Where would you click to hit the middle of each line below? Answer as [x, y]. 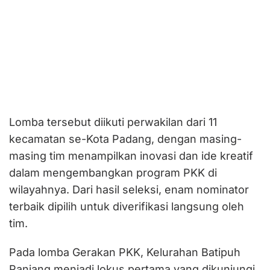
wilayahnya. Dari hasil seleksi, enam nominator [129, 190]
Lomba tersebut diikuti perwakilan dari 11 [113, 122]
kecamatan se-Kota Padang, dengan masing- [125, 139]
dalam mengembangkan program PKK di [113, 173]
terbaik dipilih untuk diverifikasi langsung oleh [127, 207]
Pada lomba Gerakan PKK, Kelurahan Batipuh [125, 253]
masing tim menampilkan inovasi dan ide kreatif [131, 156]
